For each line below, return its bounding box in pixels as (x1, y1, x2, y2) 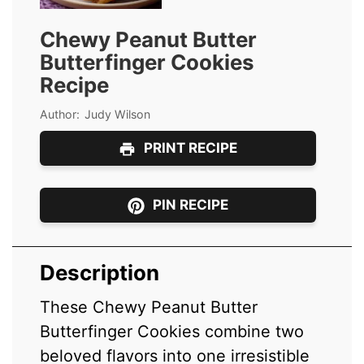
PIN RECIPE (149, 197, 229, 214)
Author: (40, 106, 80, 121)
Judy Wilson (84, 106, 150, 121)
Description (40, 259, 160, 285)
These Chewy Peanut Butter (40, 297, 258, 317)
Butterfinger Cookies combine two (40, 321, 305, 341)
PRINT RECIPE (141, 140, 238, 157)
